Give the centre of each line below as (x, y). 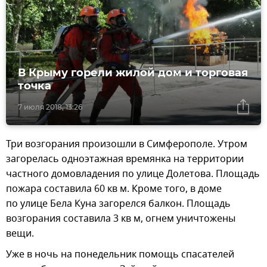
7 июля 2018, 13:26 (50, 107)
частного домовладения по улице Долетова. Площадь (133, 174)
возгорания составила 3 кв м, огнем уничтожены (121, 219)
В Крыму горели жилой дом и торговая (133, 73)
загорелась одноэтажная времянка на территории (125, 159)
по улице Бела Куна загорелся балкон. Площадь (118, 204)
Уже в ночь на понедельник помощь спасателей (120, 255)
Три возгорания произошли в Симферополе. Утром (127, 145)
